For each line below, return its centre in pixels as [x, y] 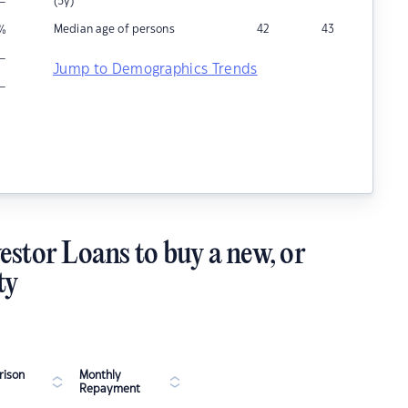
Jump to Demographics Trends [155, 70]
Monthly [100, 375]
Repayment [110, 389]
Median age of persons [114, 29]
